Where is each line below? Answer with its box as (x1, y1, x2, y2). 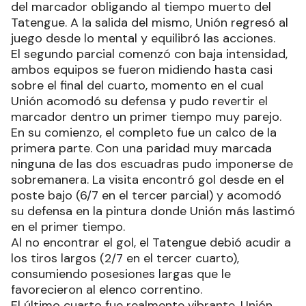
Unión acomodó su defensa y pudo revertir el (11, 92, 268, 109)
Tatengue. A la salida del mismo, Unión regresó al (11, 14, 288, 31)
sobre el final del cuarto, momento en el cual (11, 76, 264, 94)
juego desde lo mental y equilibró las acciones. (11, 29, 275, 46)
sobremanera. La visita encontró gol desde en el (11, 171, 284, 188)
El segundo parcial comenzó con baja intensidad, (11, 45, 288, 62)
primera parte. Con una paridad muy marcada (11, 139, 272, 156)
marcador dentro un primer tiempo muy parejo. (11, 108, 281, 125)
